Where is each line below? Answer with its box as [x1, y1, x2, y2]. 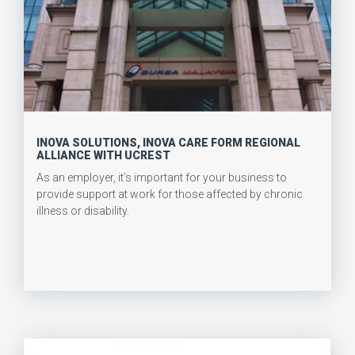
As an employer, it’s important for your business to [36, 171, 287, 185]
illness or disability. [36, 204, 129, 218]
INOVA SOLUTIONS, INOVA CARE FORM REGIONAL [36, 136, 300, 150]
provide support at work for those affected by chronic [36, 188, 303, 201]
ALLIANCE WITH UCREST [36, 149, 170, 162]
